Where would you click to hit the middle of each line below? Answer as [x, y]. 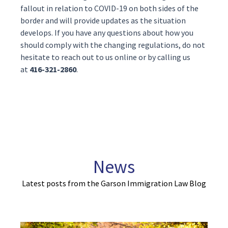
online [126, 57]
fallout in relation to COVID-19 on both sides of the [109, 8]
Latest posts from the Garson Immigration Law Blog [114, 183]
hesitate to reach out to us [67, 57]
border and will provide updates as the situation [103, 20]
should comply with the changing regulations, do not [113, 45]
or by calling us [164, 57]
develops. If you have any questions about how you [107, 33]
